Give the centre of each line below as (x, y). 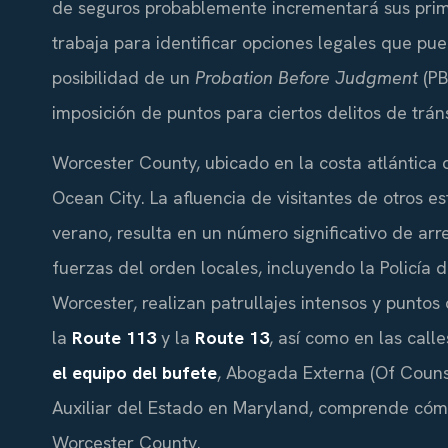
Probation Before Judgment (306, 78)
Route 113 (114, 337)
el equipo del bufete (134, 372)
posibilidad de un (123, 78)
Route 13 (232, 337)
